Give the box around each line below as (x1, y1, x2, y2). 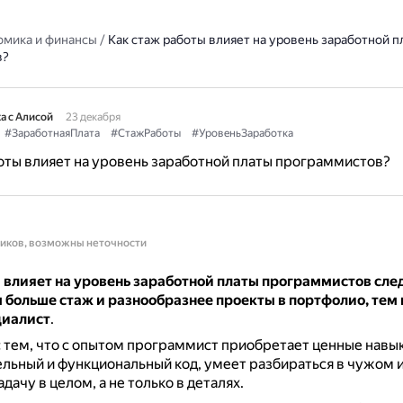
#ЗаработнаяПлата (4, 127, 100, 139)
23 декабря (65, 111, 121, 123)
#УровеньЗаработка (191, 127, 293, 139)
